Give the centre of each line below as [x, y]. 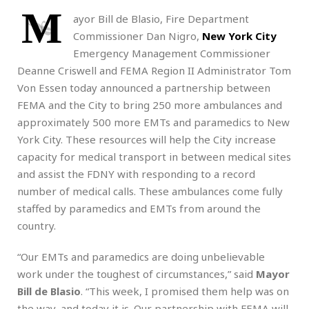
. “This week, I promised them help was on [185, 291]
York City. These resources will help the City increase [147, 139]
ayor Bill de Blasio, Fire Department [161, 18]
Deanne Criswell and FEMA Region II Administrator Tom [154, 70]
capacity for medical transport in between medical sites [154, 156]
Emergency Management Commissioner [172, 53]
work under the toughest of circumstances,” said [137, 273]
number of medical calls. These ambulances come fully [150, 191]
